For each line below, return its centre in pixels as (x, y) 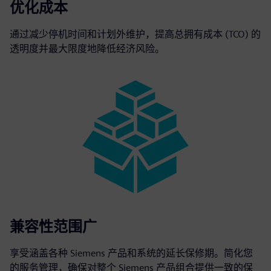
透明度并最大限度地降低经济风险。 (87, 48)
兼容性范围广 (53, 226)
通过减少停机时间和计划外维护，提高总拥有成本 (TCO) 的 (135, 34)
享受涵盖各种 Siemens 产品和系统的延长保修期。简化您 (131, 253)
